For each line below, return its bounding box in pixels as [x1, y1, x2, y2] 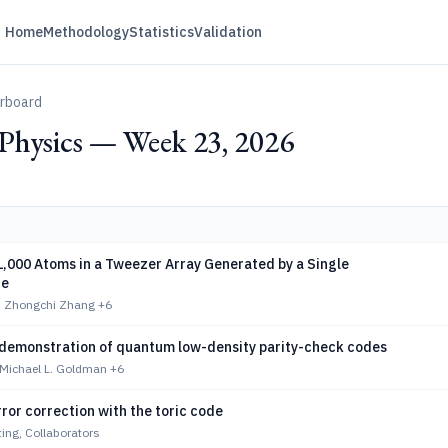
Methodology [42, 23, 129, 41]
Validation [193, 23, 262, 41]
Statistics [128, 23, 194, 41]
